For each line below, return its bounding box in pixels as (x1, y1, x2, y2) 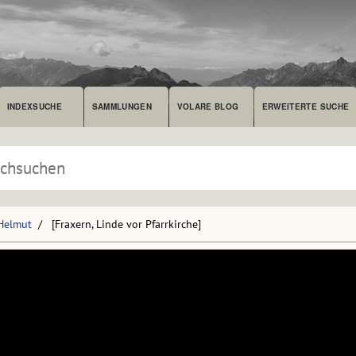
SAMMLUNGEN (91, 101, 153, 112)
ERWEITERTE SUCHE (261, 101, 350, 112)
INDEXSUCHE (6, 101, 63, 112)
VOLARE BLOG (176, 101, 239, 112)
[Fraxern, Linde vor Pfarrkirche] (52, 217, 201, 231)
